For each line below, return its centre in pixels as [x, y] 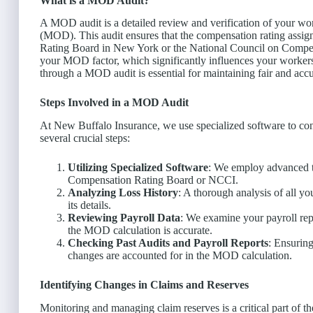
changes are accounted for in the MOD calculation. [180, 256]
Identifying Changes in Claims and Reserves [144, 285]
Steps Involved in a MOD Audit [114, 103]
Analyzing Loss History [123, 193]
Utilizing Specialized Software [138, 168]
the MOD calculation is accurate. [140, 231]
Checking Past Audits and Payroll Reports [168, 243]
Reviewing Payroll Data [124, 218]
